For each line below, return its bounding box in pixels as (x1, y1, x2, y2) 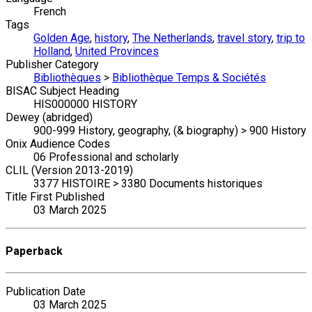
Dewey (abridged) (6, 111, 93, 125)
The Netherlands (132, 31, 212, 45)
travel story (217, 31, 272, 45)
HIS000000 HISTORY (33, 97, 137, 111)
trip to (276, 31, 305, 45)
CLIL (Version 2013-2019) (6, 164, 133, 178)
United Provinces (75, 45, 159, 58)
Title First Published (6, 190, 104, 204)
